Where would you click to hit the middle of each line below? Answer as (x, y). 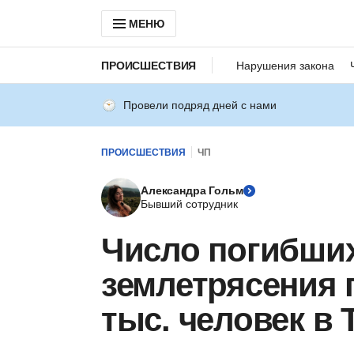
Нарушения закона (286, 65)
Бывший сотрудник (189, 204)
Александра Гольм (192, 190)
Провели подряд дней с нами (200, 105)
